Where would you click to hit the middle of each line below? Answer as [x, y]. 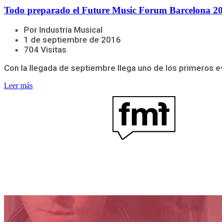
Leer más [18, 86]
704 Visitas [45, 50]
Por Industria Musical [63, 30]
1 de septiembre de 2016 [72, 40]
